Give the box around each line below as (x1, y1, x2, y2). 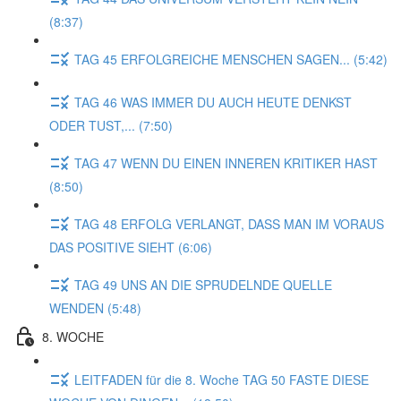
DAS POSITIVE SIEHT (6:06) (49, 238, 212, 256)
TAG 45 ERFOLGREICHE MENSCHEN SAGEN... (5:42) (74, 49, 388, 68)
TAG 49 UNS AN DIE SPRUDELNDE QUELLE (74, 275, 332, 294)
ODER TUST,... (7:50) (49, 116, 173, 134)
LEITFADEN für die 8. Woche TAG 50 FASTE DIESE (74, 370, 369, 388)
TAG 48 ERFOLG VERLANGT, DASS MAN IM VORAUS (74, 214, 384, 233)
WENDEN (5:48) (49, 299, 141, 317)
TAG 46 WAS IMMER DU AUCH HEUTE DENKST (74, 92, 352, 111)
